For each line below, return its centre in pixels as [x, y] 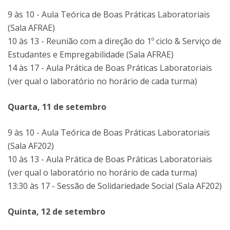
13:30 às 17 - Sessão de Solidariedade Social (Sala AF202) [115, 186]
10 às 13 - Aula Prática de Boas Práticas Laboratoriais [110, 159]
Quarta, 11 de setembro [57, 107]
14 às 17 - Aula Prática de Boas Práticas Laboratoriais [110, 68]
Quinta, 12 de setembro [56, 212]
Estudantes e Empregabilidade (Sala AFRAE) [91, 54]
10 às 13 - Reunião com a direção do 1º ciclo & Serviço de [114, 41]
